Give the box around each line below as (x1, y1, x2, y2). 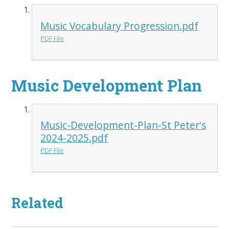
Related (11, 193, 64, 212)
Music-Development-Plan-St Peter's (40, 118, 207, 132)
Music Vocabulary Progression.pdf (40, 18, 199, 33)
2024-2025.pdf (40, 131, 108, 145)
